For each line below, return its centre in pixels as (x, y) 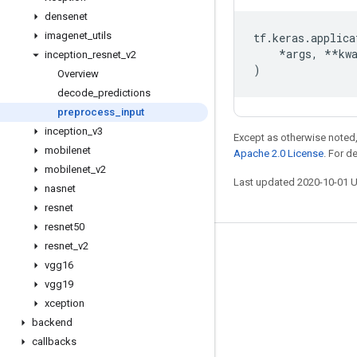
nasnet (60, 188)
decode (75, 93)
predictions (124, 93)
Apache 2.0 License (279, 153)
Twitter (37, 331)
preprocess (86, 112)
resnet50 (65, 227)
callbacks (54, 341)
